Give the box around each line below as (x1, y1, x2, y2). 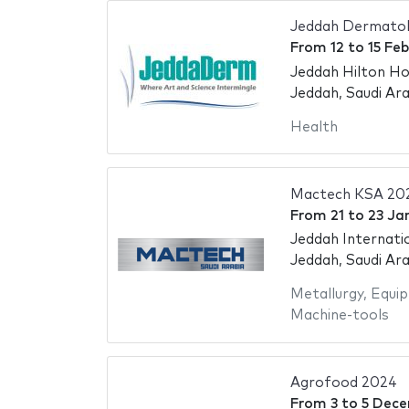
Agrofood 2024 (289, 376, 397, 391)
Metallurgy (289, 288, 363, 302)
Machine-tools (289, 309, 389, 323)
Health (289, 120, 338, 134)
